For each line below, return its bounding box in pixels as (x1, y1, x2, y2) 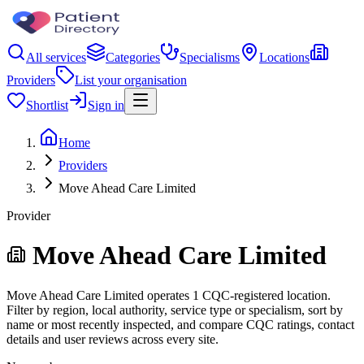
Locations (259, 50, 310, 64)
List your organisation (75, 73, 187, 87)
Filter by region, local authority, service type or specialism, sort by (6, 302, 343, 317)
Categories (106, 50, 160, 64)
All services (26, 50, 86, 64)
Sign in (88, 98, 124, 112)
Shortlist (26, 98, 68, 112)
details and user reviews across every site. (6, 331, 219, 346)
